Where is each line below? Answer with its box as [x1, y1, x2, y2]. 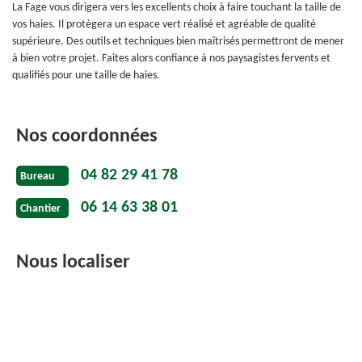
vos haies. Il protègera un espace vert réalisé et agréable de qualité [12, 19, 316, 31]
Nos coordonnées [16, 127, 158, 146]
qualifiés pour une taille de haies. [12, 69, 160, 82]
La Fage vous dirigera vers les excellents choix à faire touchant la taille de [12, 2, 341, 14]
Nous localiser [16, 253, 130, 272]
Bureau [20, 170, 55, 183]
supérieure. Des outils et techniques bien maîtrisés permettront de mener [12, 36, 344, 48]
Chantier [20, 202, 61, 215]
